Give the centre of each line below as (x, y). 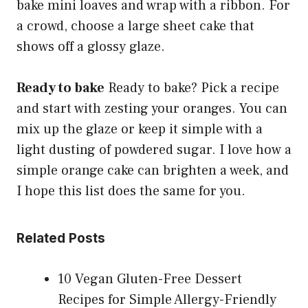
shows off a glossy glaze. (91, 47)
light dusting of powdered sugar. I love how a (154, 150)
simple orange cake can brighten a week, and (153, 171)
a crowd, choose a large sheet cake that (135, 26)
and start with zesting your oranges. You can (152, 109)
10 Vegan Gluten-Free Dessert (150, 279)
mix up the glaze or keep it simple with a (140, 130)
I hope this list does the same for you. (131, 191)
